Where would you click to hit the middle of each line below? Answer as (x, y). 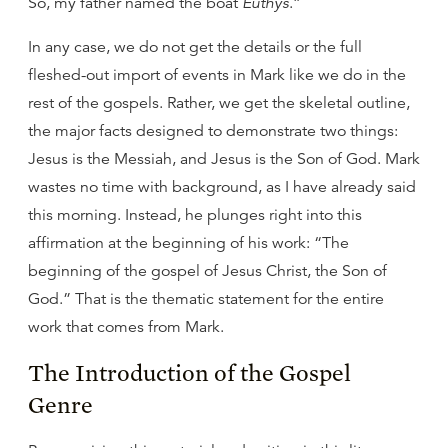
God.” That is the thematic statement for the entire (206, 299)
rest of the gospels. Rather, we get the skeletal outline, (219, 103)
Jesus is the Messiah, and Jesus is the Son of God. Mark (224, 159)
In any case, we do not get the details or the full (195, 47)
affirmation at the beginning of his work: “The (188, 243)
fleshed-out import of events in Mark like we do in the (217, 75)
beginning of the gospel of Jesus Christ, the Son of (207, 271)
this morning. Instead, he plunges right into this (195, 215)
